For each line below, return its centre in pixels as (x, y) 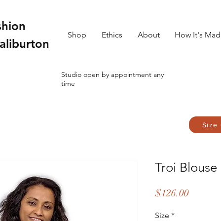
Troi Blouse (186, 167)
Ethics (112, 35)
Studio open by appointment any (112, 74)
